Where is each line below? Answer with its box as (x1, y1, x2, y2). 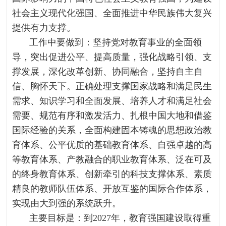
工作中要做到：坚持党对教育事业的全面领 (29, 37, 202, 47)
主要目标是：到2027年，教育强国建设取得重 (29, 213, 211, 223)
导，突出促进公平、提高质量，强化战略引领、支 (12, 52, 212, 62)
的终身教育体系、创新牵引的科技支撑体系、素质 (12, 169, 212, 179)
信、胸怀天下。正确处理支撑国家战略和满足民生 (12, 81, 212, 91)
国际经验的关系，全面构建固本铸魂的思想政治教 (12, 125, 212, 135)
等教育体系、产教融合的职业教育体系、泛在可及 (12, 154, 212, 164)
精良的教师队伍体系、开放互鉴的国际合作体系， (12, 184, 212, 194)
